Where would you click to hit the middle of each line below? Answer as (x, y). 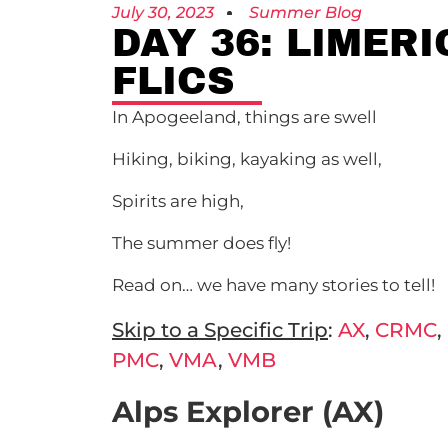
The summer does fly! (201, 243)
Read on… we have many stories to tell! (273, 285)
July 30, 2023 (163, 12)
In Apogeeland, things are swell (244, 117)
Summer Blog (305, 12)
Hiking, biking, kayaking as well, (247, 159)
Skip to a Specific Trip (220, 330)
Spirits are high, (178, 201)
